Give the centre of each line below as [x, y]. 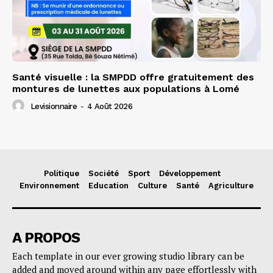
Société [103, 174]
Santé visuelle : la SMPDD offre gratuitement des [133, 77]
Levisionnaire [53, 107]
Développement [190, 174]
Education [108, 186]
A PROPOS [46, 238]
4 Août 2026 [109, 107]
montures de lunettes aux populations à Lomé [126, 89]
